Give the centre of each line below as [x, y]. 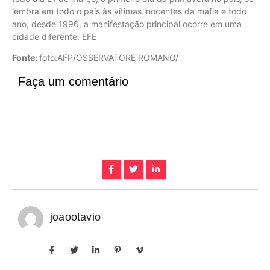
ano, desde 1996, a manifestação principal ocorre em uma [127, 24]
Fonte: [26, 57]
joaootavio [75, 217]
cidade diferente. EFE [54, 36]
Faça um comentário [73, 82]
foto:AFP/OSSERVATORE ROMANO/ [109, 57]
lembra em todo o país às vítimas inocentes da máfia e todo [129, 11]
